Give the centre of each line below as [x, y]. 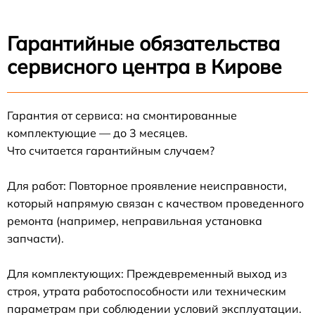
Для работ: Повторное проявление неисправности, [147, 185]
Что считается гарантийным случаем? [111, 150]
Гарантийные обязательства [143, 43]
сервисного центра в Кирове [144, 66]
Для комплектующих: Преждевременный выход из [147, 273]
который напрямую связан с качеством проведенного [155, 203]
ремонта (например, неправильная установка [135, 220]
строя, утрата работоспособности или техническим [147, 291]
